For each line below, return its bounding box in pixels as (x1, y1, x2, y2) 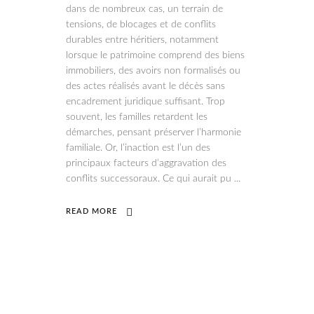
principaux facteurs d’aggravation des (66, 158, 226, 168)
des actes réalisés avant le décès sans (66, 81, 225, 91)
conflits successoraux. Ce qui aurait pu (66, 174, 234, 184)
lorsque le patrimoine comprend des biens (66, 50, 245, 60)
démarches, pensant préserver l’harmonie (66, 128, 241, 137)
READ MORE (66, 207, 117, 215)
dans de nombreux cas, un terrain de (66, 4, 223, 14)
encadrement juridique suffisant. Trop (66, 97, 225, 107)
